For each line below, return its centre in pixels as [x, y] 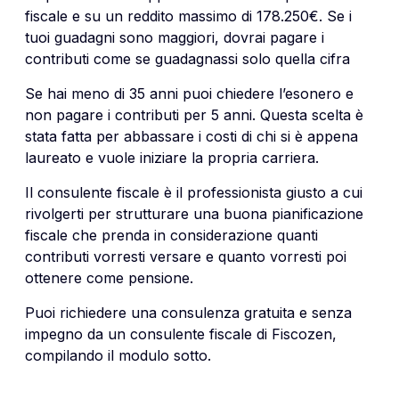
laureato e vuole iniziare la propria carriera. [172, 157]
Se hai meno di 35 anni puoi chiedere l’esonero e [189, 93]
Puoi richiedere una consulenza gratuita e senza [188, 312]
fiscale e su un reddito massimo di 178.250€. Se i [188, 16]
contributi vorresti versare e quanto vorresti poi [186, 256]
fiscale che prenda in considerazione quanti [171, 235]
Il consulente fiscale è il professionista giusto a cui [194, 192]
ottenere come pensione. [109, 277]
